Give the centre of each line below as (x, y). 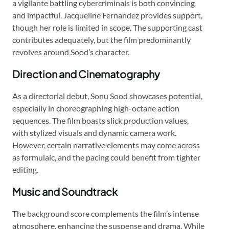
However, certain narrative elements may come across (106, 145)
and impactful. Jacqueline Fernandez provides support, (107, 15)
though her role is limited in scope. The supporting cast (107, 28)
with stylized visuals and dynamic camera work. (94, 133)
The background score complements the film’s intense (106, 214)
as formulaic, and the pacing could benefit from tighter (106, 157)
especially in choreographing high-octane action (96, 108)
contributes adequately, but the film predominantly (101, 40)
